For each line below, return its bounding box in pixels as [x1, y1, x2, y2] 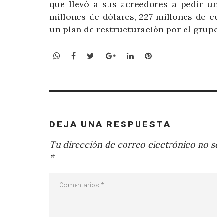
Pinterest [151, 50, 186, 61]
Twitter [93, 50, 123, 61]
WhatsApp [60, 50, 98, 61]
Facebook [75, 50, 111, 61]
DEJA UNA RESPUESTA [49, 119, 171, 129]
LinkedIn [133, 50, 166, 61]
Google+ [115, 50, 146, 61]
